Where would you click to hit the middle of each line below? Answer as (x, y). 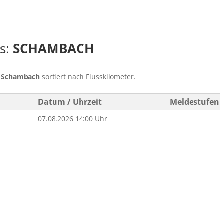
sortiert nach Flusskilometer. (88, 76)
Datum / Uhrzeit (70, 102)
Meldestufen (194, 102)
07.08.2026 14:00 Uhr (72, 119)
